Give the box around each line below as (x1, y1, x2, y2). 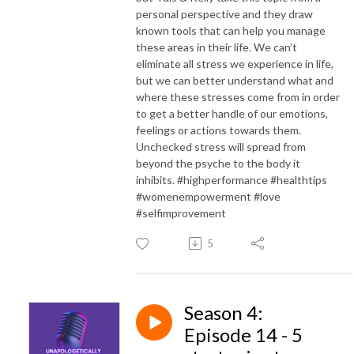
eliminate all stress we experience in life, (136, 56, 333, 70)
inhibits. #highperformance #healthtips (136, 172, 327, 186)
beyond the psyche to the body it (136, 156, 300, 170)
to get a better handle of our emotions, (136, 106, 328, 120)
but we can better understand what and (136, 73, 333, 87)
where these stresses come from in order (136, 89, 340, 104)
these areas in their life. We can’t (136, 40, 297, 54)
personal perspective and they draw (136, 6, 313, 21)
